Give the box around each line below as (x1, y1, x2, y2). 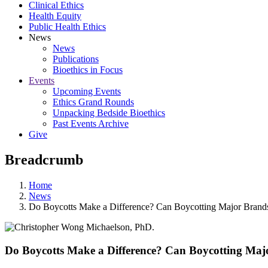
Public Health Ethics (29, 22, 106, 32)
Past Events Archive (53, 118, 129, 129)
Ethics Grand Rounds (53, 97, 134, 107)
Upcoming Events (53, 86, 121, 96)
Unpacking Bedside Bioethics (53, 108, 165, 118)
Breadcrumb (5, 151, 83, 167)
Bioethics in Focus (53, 65, 123, 75)
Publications (53, 54, 99, 64)
